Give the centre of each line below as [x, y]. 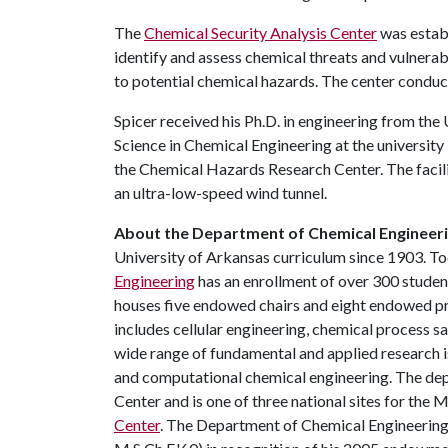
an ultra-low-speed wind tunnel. [220, 192]
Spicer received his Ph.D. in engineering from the [278, 120]
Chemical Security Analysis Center [260, 32]
